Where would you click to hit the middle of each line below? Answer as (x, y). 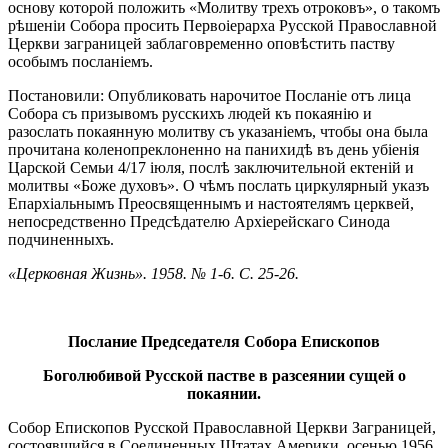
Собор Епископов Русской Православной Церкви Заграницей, (222, 427)
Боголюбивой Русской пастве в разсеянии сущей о (224, 375)
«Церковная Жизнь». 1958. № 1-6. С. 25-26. (153, 273)
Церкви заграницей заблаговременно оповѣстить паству (201, 43)
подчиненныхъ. (61, 239)
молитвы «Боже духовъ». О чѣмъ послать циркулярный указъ (218, 185)
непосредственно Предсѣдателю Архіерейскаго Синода (199, 221)
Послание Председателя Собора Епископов (224, 341)
